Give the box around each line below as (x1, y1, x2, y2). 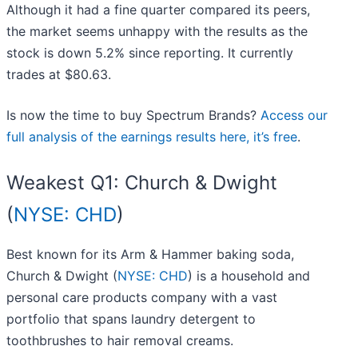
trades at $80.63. (6, 66, 111, 83)
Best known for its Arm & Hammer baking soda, (6, 246, 294, 263)
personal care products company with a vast (6, 289, 277, 306)
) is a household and (188, 268, 310, 284)
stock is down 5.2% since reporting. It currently (6, 45, 293, 62)
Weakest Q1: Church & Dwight (6, 171, 277, 195)
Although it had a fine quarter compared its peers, (6, 2, 310, 18)
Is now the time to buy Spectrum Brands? (6, 107, 261, 124)
